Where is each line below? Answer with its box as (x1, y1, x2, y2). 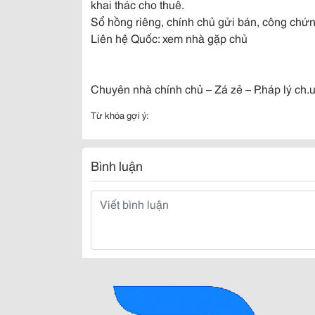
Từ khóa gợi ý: (91, 108, 149, 121)
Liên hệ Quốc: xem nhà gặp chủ (91, 30, 247, 46)
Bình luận (91, 156, 143, 174)
